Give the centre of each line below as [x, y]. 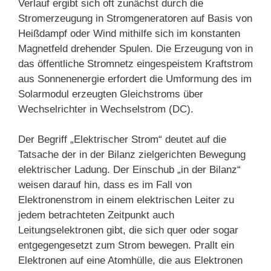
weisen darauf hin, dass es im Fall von [105, 185]
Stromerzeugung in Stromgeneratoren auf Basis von [135, 18]
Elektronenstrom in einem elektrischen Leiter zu [126, 200]
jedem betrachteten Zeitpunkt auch [96, 215]
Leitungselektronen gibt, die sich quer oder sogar [128, 230]
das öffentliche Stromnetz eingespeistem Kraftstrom [135, 64]
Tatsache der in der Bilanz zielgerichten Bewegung [132, 155]
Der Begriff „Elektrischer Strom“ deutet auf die [122, 140]
